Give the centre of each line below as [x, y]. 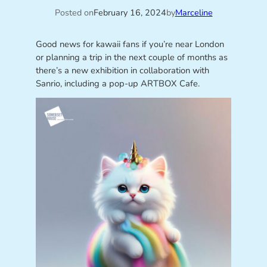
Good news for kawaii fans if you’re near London [130, 44]
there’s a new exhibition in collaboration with [122, 70]
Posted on [74, 13]
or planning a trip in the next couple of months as [131, 57]
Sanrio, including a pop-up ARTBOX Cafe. [117, 83]
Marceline [194, 13]
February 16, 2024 [130, 13]
